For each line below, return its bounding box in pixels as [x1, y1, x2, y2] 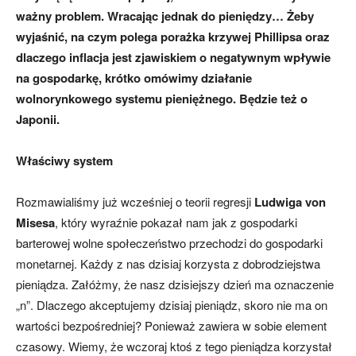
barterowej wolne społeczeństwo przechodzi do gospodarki [16, 234, 323, 252]
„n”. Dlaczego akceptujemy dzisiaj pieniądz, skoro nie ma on [16, 296, 327, 314]
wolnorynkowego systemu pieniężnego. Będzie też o [16, 90, 308, 108]
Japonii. [16, 110, 60, 129]
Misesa [16, 214, 55, 232]
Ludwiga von [254, 193, 326, 211]
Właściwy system [16, 152, 113, 170]
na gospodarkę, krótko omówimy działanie [16, 69, 252, 87]
